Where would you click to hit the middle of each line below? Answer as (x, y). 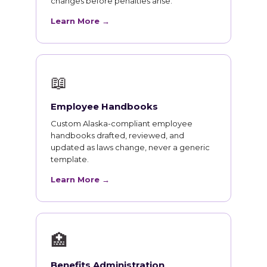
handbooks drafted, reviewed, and (117, 136)
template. (70, 159)
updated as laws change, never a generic (130, 148)
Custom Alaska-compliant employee (122, 124)
